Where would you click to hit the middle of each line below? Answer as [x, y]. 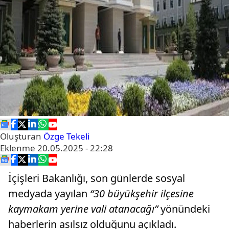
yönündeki [184, 209]
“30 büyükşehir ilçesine [141, 193]
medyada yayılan [48, 193]
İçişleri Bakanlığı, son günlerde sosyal [97, 178]
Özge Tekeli [66, 136]
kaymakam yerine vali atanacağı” [83, 209]
